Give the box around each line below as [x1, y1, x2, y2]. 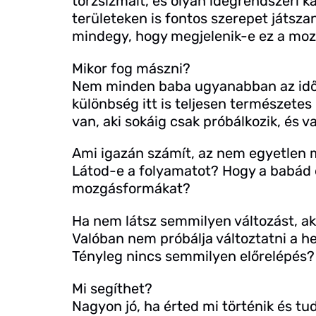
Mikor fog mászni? [72, 59, 190, 77]
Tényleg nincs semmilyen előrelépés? [72, 248, 315, 265]
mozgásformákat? [72, 180, 190, 197]
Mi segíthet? [72, 279, 152, 297]
